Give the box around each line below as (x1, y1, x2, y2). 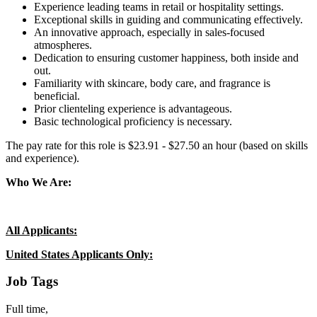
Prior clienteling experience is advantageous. (34, 102, 232, 115)
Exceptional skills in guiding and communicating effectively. (34, 13, 303, 25)
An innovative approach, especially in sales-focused (34, 25, 265, 38)
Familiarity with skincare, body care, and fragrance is (34, 76, 270, 89)
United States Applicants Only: (6, 248, 153, 260)
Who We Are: (6, 175, 71, 188)
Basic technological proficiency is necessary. (34, 115, 232, 127)
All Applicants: (6, 224, 77, 236)
